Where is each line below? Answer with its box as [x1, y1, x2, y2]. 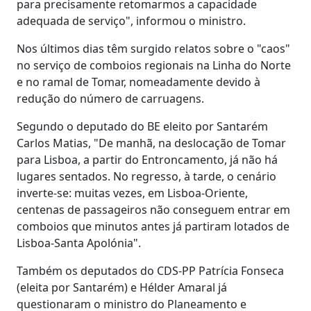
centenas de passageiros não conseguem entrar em [17, 201, 290, 217]
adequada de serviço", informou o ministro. [17, 12, 246, 28]
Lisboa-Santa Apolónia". [17, 235, 141, 251]
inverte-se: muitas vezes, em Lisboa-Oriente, [17, 185, 248, 201]
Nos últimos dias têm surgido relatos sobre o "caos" [17, 40, 290, 56]
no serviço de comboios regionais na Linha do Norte [17, 57, 291, 73]
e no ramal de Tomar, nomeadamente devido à [17, 74, 260, 90]
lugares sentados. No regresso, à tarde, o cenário [17, 168, 276, 184]
